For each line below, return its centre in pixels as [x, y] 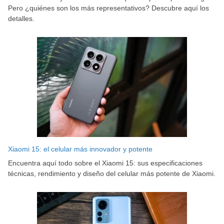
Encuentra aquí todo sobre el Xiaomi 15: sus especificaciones [105, 163]
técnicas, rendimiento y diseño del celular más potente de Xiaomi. [112, 174]
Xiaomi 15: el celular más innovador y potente [80, 149]
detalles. [21, 19]
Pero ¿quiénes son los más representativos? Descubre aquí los [108, 8]
